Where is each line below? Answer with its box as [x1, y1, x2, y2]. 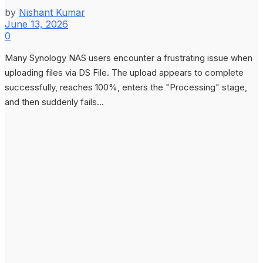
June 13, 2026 [5, 18, 68, 30]
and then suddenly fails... [5, 96, 104, 107]
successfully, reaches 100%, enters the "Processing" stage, [5, 81, 247, 93]
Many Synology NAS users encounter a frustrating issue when [5, 52, 252, 63]
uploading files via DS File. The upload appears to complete [5, 66, 244, 78]
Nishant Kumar [19, 6, 85, 18]
